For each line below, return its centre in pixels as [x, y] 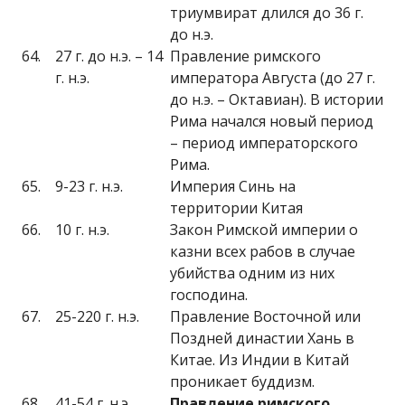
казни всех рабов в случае [263, 251]
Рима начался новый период [272, 121]
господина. [209, 295]
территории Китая [236, 208]
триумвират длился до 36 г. [267, 13]
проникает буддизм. [242, 381]
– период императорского [264, 143]
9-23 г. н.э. [89, 186]
